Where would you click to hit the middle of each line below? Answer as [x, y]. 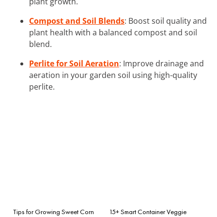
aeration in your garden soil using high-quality [113, 75]
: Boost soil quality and [166, 21]
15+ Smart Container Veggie [148, 211]
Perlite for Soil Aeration [74, 63]
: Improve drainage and [162, 63]
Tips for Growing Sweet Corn [54, 211]
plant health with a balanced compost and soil [113, 32]
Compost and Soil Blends [77, 21]
